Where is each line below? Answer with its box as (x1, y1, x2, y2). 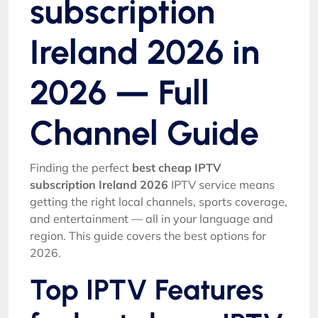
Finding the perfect (30, 160, 132, 175)
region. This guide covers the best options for (30, 228, 266, 243)
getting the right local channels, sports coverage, (30, 194, 287, 209)
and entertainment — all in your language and (30, 211, 273, 226)
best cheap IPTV (132, 160, 221, 175)
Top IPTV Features (30, 272, 263, 307)
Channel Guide (30, 111, 259, 153)
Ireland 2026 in (30, 31, 260, 72)
